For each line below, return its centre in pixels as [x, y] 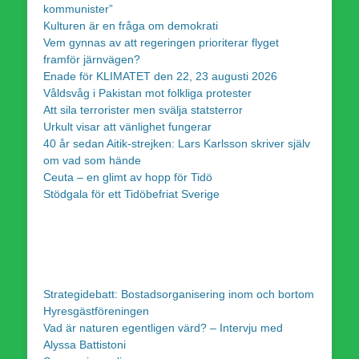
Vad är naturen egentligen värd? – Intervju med [163, 327]
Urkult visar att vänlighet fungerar [127, 126]
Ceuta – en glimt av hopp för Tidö [128, 177]
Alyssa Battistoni [85, 344]
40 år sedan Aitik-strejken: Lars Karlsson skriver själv [177, 143]
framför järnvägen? [92, 59]
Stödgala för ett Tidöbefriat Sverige [131, 194]
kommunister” [78, 8]
